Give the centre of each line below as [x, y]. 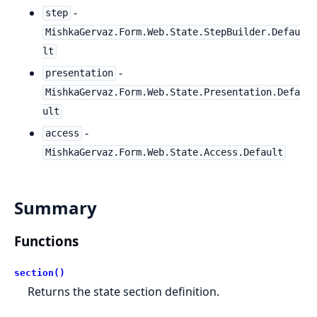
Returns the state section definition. [124, 292]
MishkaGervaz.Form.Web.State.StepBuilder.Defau [172, 32]
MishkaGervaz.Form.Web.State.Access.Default [164, 152]
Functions [46, 241]
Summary [56, 207]
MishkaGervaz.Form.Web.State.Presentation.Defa [172, 92]
